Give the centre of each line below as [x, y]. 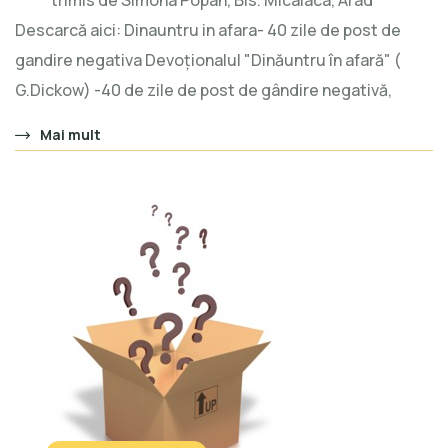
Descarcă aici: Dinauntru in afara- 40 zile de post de [208, 30]
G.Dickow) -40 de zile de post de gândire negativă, [203, 90]
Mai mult [70, 135]
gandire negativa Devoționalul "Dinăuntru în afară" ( [208, 60]
